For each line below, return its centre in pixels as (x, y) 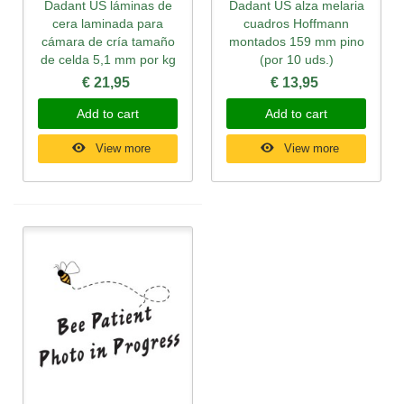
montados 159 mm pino (296, 41)
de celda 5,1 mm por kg (108, 59)
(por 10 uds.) (296, 59)
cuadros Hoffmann (296, 23)
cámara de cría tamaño (108, 41)
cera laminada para (108, 23)
